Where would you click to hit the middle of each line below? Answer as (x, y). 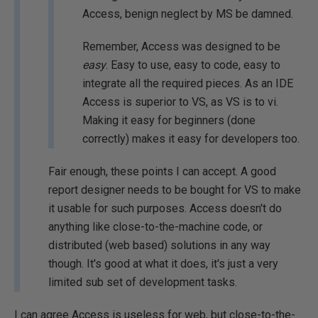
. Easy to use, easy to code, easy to (193, 65)
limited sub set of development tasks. (143, 282)
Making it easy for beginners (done (169, 120)
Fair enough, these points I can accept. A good (162, 171)
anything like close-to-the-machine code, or (155, 227)
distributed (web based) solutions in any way (159, 245)
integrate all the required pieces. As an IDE (188, 83)
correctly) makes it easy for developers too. (191, 139)
